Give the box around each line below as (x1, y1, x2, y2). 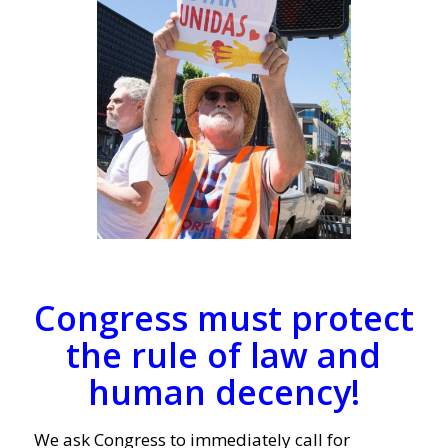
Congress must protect (33, 295, 414, 342)
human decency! (87, 369, 360, 416)
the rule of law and (66, 332, 382, 379)
